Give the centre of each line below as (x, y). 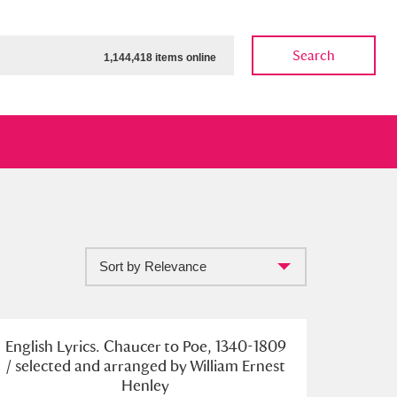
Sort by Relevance (153, 266)
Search (314, 55)
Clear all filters (228, 336)
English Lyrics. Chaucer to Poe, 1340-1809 (145, 346)
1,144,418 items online (160, 58)
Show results (96, 336)
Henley (145, 385)
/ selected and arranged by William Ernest (145, 366)
